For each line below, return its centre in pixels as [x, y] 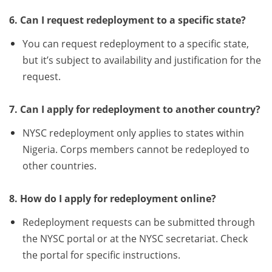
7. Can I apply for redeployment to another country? [135, 110]
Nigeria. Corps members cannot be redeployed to [136, 150]
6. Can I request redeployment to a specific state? [127, 20]
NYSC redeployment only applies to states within [133, 133]
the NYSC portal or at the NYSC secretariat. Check [135, 239]
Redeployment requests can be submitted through [138, 223]
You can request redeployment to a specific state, [135, 44]
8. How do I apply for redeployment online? [113, 199]
